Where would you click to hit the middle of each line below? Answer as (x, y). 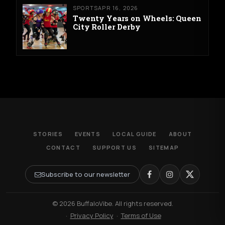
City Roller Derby (107, 26)
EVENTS (88, 134)
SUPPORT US (115, 147)
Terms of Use (141, 215)
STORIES (48, 134)
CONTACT (63, 147)
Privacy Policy (92, 215)
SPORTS (86, 8)
